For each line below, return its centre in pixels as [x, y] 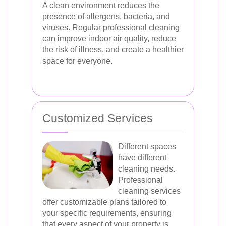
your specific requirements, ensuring [107, 213]
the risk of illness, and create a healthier [113, 50]
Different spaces [147, 147]
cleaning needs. [147, 169]
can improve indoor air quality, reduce [109, 39]
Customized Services [98, 118]
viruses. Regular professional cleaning [111, 27]
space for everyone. [77, 61]
